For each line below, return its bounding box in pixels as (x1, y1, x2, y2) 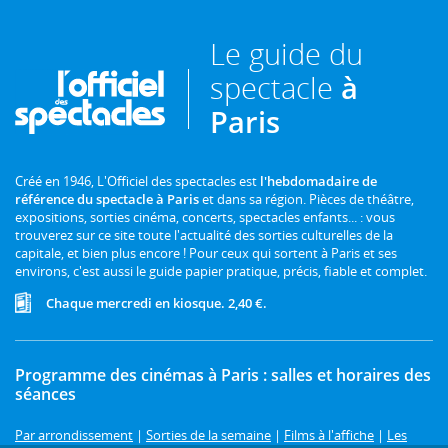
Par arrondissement (15, 425, 133, 444)
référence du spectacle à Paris (15, 189, 199, 208)
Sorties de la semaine (146, 425, 271, 444)
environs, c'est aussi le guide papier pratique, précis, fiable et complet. (15, 261, 427, 280)
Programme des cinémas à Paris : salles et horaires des (15, 364, 431, 387)
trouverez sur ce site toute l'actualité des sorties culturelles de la (15, 225, 393, 244)
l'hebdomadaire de (260, 171, 377, 190)
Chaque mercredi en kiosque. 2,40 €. (46, 294, 267, 313)
